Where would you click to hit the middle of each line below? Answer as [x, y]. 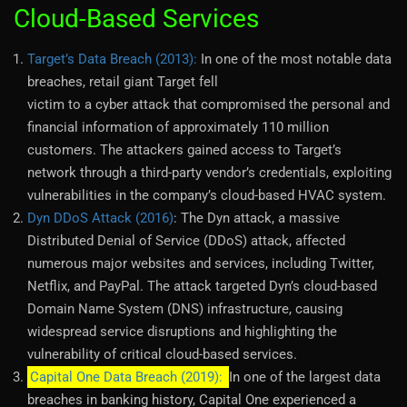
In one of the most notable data [294, 59]
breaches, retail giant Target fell [123, 81]
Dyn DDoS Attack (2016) [100, 218]
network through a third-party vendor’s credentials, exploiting [209, 172]
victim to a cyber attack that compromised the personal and [208, 104]
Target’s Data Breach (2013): [112, 59]
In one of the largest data [305, 377]
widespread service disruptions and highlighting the [182, 331]
